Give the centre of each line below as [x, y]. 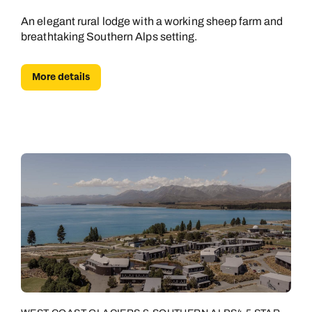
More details [61, 77]
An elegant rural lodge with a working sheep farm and [152, 21]
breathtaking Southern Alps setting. [109, 37]
